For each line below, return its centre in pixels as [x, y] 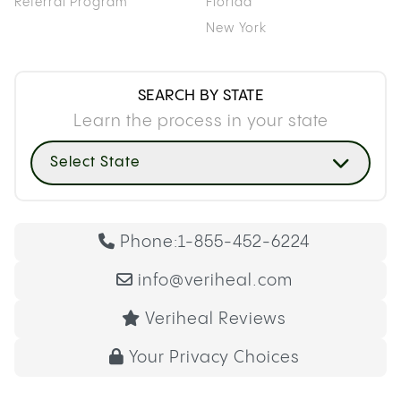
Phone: [149, 242]
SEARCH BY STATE [200, 95]
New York [236, 28]
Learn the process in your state [200, 121]
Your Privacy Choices [214, 357]
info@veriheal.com [215, 280]
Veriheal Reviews [216, 319]
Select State [95, 162]
